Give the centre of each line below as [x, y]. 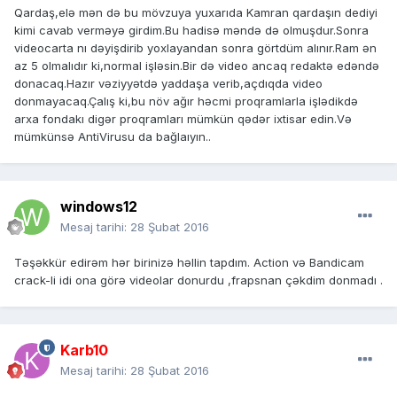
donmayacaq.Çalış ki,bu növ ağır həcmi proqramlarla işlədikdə [186, 101]
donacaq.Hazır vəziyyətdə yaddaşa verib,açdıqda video [168, 84]
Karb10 [84, 350]
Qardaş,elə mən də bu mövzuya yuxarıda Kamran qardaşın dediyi [196, 13]
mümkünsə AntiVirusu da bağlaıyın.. [113, 137]
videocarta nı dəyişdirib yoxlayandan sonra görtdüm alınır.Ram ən [195, 48]
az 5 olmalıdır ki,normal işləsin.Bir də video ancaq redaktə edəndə [197, 66]
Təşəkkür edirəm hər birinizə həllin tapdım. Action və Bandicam [189, 263]
